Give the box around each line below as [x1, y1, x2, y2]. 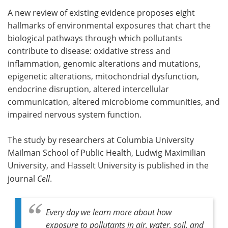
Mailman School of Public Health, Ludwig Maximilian [8, 147, 206, 158]
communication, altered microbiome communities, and [8, 96, 220, 107]
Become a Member [135, 38, 207, 48]
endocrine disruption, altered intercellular [8, 83, 169, 95]
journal [8, 173, 37, 184]
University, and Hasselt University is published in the [8, 159, 209, 171]
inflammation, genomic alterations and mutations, [8, 58, 201, 69]
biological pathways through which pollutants [8, 32, 182, 44]
